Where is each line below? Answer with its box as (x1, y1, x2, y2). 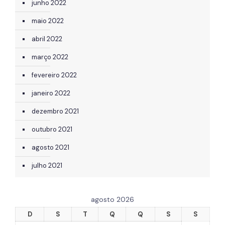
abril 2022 (32, 35, 62, 44)
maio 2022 (32, 17, 64, 26)
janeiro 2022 (32, 89, 70, 98)
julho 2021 (32, 161, 62, 170)
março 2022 (32, 53, 68, 62)
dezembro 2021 (32, 107, 79, 116)
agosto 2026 (91, 195, 134, 204)
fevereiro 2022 (32, 71, 77, 80)
